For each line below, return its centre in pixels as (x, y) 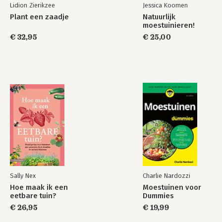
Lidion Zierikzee (32, 5)
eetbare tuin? (33, 195)
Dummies (158, 195)
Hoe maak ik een (39, 187)
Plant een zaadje (39, 17)
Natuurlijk (159, 17)
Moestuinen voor (172, 187)
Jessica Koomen (165, 5)
